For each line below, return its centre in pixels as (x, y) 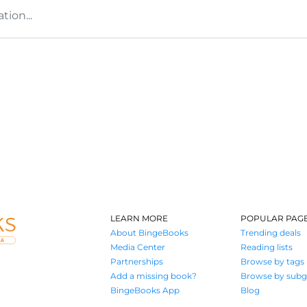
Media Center (137, 247)
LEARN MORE (139, 218)
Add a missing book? (153, 276)
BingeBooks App (145, 290)
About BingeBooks (149, 233)
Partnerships (136, 261)
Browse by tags (273, 261)
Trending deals (271, 233)
